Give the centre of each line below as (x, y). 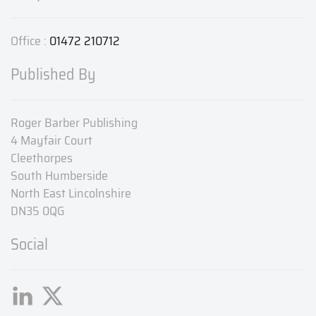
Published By (53, 75)
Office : (30, 41)
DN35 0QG (38, 211)
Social (29, 245)
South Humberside (59, 176)
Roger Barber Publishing (74, 123)
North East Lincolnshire (71, 194)
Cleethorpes (42, 158)
